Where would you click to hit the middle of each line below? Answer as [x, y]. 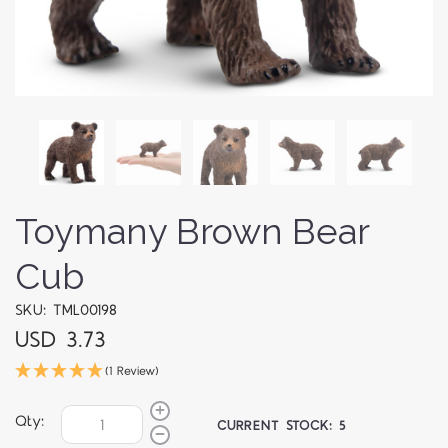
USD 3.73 [60, 341]
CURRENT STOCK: [278, 425]
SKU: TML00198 [66, 311]
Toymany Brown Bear [192, 231]
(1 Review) [132, 372]
